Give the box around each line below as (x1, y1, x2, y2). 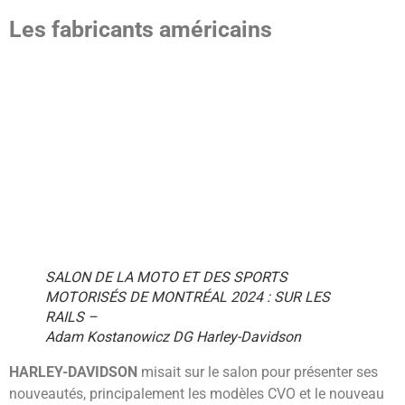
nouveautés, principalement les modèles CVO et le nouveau (9, 385, 384, 403)
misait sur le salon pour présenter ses (137, 363, 378, 381)
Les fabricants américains (9, 15, 272, 42)
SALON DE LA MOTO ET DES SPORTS (45, 268, 287, 287)
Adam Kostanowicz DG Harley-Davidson (45, 328, 301, 346)
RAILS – (45, 308, 98, 326)
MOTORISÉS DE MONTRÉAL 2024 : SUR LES (45, 288, 330, 306)
